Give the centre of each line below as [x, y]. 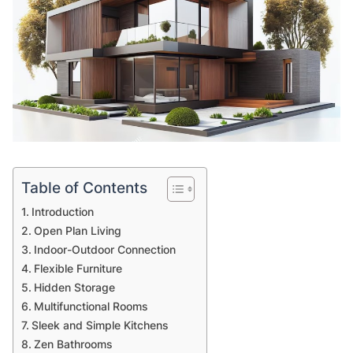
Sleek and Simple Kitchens [100, 325]
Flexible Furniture [78, 269]
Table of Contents [84, 188]
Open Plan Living [77, 231]
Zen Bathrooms [73, 344]
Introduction [62, 212]
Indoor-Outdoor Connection [104, 250]
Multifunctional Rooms [91, 307]
